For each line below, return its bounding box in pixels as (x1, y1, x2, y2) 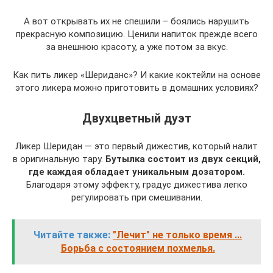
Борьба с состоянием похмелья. (60, 243, 215, 255)
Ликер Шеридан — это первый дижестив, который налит (15, 141, 258, 152)
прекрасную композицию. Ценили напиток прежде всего (15, 29, 258, 40)
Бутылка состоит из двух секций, (105, 154, 261, 165)
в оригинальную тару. (12, 154, 105, 165)
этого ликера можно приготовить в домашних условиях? (15, 82, 258, 93)
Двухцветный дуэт (82, 112, 191, 126)
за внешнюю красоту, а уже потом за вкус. (45, 41, 228, 52)
